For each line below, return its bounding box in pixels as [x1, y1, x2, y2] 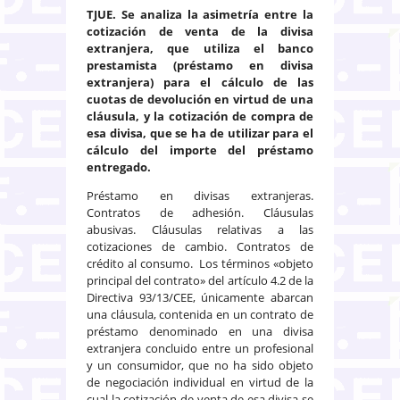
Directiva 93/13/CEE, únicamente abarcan [87, 288, 313, 305]
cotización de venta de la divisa [87, 22, 313, 39]
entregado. [87, 158, 151, 175]
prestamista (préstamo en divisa [87, 56, 313, 73]
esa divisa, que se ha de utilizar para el [87, 124, 313, 141]
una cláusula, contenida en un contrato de [87, 305, 313, 322]
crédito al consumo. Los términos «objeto [87, 254, 313, 271]
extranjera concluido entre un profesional [87, 339, 313, 356]
